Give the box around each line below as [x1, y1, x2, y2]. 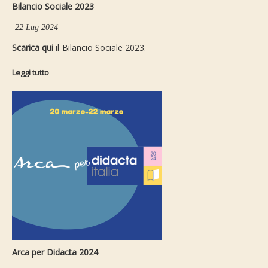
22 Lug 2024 [15, 22, 59, 32]
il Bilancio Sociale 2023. [56, 42, 147, 54]
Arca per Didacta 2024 [12, 246, 98, 258]
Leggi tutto [12, 67, 49, 78]
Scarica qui [12, 42, 56, 54]
